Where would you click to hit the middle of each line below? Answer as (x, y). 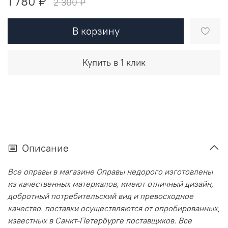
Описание (45, 148)
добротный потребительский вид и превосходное (101, 196)
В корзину (96, 31)
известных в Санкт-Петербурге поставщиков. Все (100, 221)
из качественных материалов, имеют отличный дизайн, (110, 184)
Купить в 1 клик (114, 62)
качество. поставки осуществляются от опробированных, (114, 208)
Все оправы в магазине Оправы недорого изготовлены (110, 172)
